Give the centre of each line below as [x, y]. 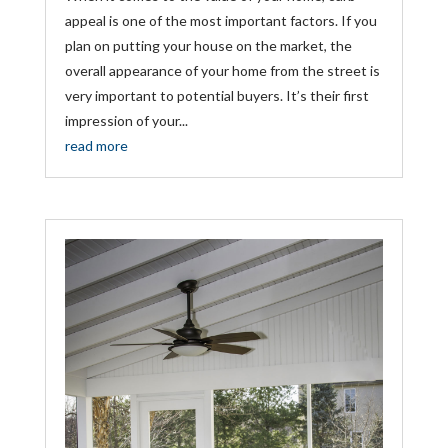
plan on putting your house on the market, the [208, 45]
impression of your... [126, 120]
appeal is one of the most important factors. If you [220, 20]
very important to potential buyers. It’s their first [216, 95]
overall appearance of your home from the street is [222, 70]
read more [96, 145]
